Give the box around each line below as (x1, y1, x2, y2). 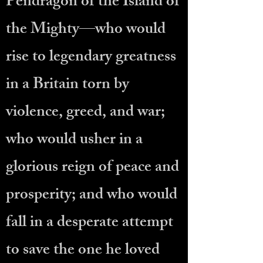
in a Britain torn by (6, 72, 129, 99)
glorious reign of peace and (6, 154, 179, 182)
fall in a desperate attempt (6, 210, 173, 237)
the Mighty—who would (6, 16, 166, 44)
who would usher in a (6, 127, 143, 154)
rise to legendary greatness (6, 44, 176, 72)
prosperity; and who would (6, 182, 177, 210)
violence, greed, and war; (6, 99, 165, 127)
